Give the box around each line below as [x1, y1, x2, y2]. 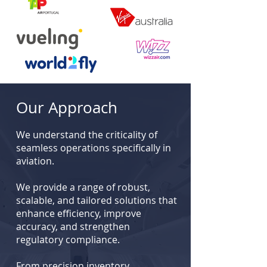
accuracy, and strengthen [16, 220, 130, 233]
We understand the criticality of [16, 128, 157, 141]
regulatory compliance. [16, 233, 120, 246]
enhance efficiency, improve [16, 207, 141, 220]
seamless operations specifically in [16, 141, 171, 154]
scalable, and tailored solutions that [16, 194, 177, 207]
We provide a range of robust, [16, 181, 150, 194]
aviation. [16, 154, 54, 167]
